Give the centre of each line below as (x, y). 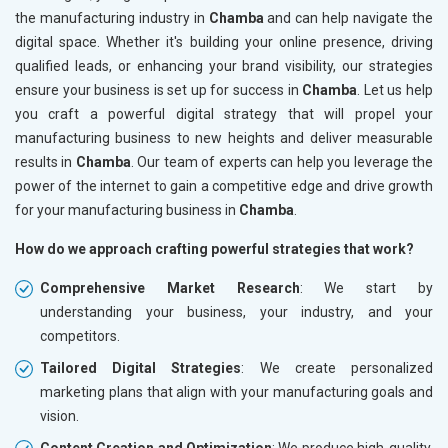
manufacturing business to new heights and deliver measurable (224, 137)
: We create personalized (337, 367)
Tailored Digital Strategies (141, 367)
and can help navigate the (350, 17)
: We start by (366, 287)
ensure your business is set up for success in (159, 89)
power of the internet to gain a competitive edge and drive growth (224, 185)
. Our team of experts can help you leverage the (282, 161)
